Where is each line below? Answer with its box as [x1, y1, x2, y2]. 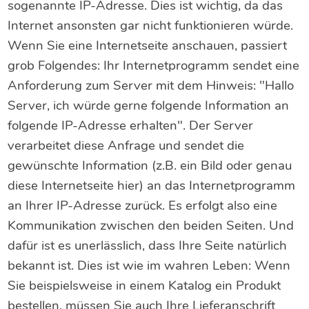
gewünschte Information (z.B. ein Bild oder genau [8, 157, 292, 175]
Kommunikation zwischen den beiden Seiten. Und [8, 217, 295, 235]
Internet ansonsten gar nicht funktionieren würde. [8, 17, 294, 35]
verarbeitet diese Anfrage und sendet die [8, 137, 245, 155]
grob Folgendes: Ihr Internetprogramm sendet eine [8, 57, 300, 75]
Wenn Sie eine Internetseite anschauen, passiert [8, 37, 288, 55]
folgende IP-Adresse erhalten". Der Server [8, 117, 254, 135]
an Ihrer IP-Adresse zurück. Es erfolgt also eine [8, 197, 278, 215]
